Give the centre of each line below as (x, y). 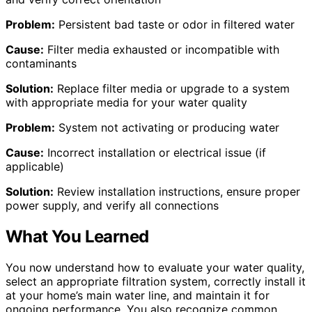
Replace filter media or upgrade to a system (172, 88)
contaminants (41, 63)
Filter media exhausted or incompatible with (162, 49)
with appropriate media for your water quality (126, 102)
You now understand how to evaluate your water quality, (155, 267)
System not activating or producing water (167, 127)
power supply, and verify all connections (112, 205)
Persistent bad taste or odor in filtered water (175, 24)
